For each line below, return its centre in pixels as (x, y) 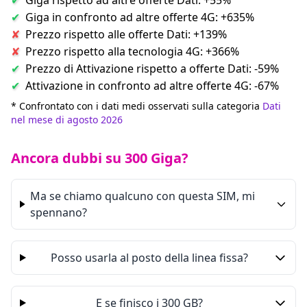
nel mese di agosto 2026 (67, 120)
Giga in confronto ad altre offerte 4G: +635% (140, 17)
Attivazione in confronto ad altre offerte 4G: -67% (152, 86)
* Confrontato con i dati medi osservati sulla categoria (137, 106)
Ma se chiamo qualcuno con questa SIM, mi (143, 196)
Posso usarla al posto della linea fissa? (150, 258)
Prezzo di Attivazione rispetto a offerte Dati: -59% (152, 69)
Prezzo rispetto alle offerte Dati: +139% (126, 34)
